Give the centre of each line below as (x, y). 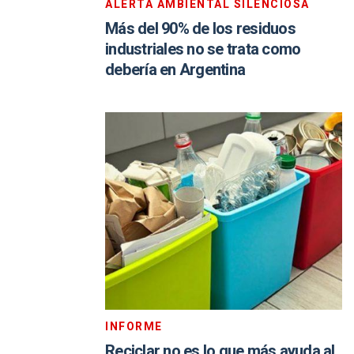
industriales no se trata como (203, 49)
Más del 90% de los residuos (200, 29)
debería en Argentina (175, 70)
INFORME (134, 327)
